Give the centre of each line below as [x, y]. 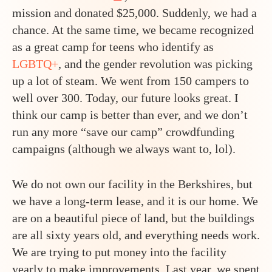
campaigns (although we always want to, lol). [124, 148]
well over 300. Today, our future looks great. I [125, 97]
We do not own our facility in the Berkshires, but [132, 184]
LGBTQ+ [35, 63]
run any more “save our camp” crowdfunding [123, 131]
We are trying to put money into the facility [119, 252]
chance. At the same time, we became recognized [133, 29]
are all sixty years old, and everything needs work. [136, 235]
